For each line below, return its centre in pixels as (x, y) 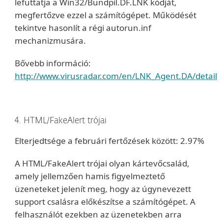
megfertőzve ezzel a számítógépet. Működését (106, 15)
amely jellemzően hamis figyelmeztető (90, 176)
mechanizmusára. (50, 41)
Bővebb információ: (53, 63)
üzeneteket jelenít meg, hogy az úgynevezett (103, 189)
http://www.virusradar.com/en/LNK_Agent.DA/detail (116, 76)
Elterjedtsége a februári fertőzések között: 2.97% (110, 141)
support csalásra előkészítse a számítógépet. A (105, 202)
